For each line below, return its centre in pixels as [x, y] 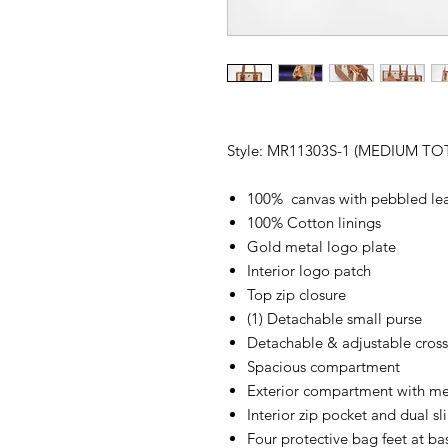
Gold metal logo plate [323, 247]
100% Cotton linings [314, 223]
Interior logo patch [309, 271]
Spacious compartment [323, 367]
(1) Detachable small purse [334, 319]
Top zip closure [296, 295]
